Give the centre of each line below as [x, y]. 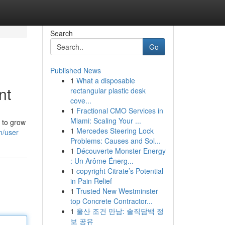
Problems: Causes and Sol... [115, 141]
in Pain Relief [91, 181]
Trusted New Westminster [117, 191]
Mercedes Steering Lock [115, 131]
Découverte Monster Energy [121, 151]
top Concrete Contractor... [111, 201]
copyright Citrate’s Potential [120, 171]
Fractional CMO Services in [120, 110]
